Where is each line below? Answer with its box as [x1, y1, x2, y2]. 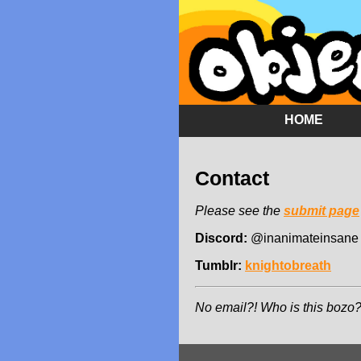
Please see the [195, 203, 284, 218]
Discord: [195, 230, 247, 245]
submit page [284, 203, 359, 218]
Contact [195, 166, 269, 189]
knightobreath [245, 258, 331, 272]
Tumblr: [195, 258, 242, 272]
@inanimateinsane [247, 230, 359, 245]
